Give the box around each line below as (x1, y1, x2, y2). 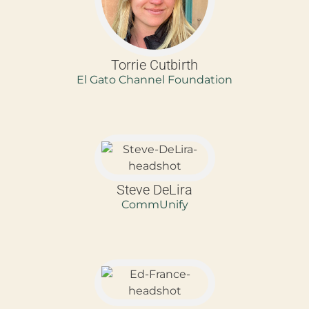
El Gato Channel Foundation (77, 72, 232, 86)
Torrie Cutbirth (111, 56, 198, 73)
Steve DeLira (117, 181, 192, 198)
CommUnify (121, 197, 188, 211)
